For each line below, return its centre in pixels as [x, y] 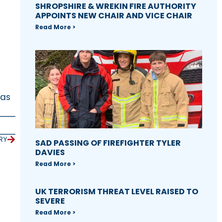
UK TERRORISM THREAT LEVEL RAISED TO [116, 192]
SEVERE [50, 201]
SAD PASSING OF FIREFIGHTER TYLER [108, 143]
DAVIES [50, 153]
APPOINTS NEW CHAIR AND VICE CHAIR [113, 15]
